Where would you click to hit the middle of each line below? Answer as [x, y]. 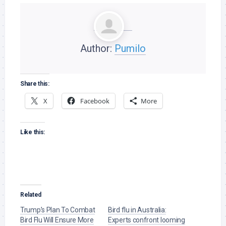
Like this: [33, 132]
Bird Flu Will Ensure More [57, 220]
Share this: [35, 84]
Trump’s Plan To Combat [58, 210]
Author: [97, 48]
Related [31, 195]
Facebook [95, 101]
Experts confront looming [147, 220]
